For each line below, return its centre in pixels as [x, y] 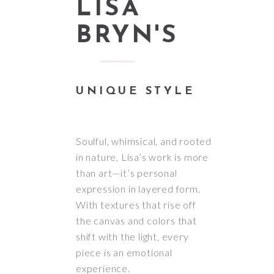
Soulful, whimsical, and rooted [144, 141]
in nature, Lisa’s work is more [143, 157]
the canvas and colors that [136, 220]
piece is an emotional [124, 252]
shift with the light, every [132, 236]
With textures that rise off [136, 204]
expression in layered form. [138, 188]
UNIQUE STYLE [135, 91]
